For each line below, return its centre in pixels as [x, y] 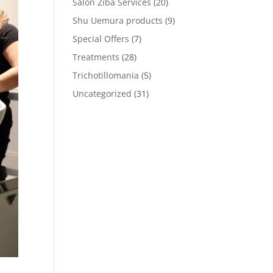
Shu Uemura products [118, 20]
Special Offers [101, 39]
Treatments [96, 57]
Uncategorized [102, 94]
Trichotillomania [106, 75]
